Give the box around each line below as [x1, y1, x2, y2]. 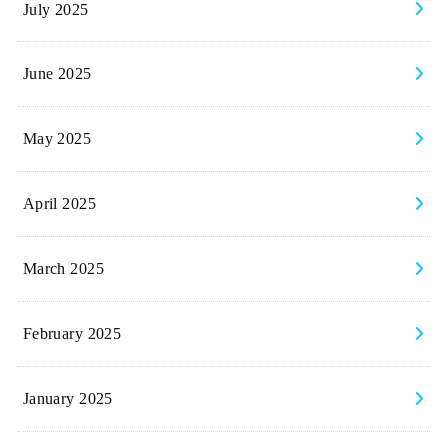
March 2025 [22, 259, 104, 279]
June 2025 [22, 64, 92, 84]
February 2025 [22, 324, 122, 344]
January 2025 [22, 389, 113, 409]
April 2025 [22, 194, 96, 214]
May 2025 [22, 129, 92, 149]
